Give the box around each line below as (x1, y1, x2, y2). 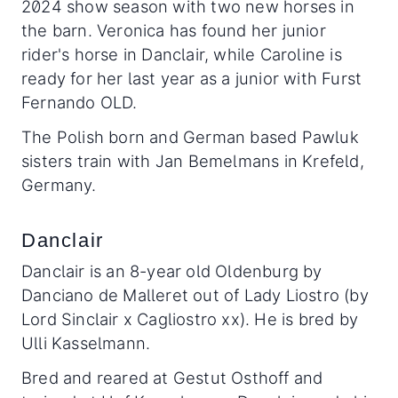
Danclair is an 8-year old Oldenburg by (21, 261, 322, 282)
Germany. (21, 175, 101, 195)
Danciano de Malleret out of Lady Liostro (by (21, 285, 369, 306)
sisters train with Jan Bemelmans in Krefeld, (21, 151, 364, 171)
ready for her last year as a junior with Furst (21, 68, 362, 89)
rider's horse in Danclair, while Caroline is (21, 44, 342, 65)
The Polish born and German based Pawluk (21, 127, 359, 147)
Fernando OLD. (21, 92, 142, 113)
